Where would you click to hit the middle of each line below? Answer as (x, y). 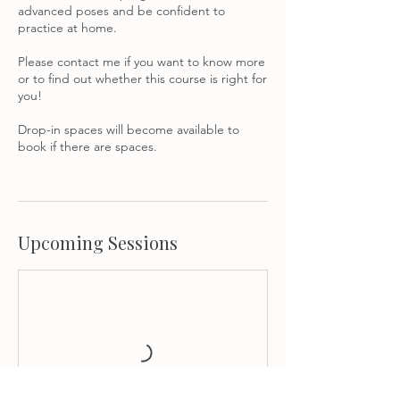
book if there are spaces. (87, 146)
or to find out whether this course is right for (142, 79)
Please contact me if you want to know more (142, 62)
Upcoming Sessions (98, 242)
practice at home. (67, 28)
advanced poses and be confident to (121, 11)
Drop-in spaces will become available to (129, 129)
